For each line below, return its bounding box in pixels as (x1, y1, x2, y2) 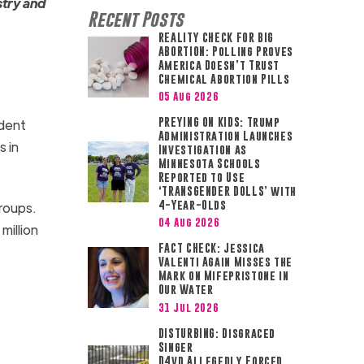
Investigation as (158, 143, 247, 157)
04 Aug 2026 (158, 215, 220, 229)
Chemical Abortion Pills (158, 71, 290, 85)
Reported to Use (158, 171, 245, 184)
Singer (158, 340, 193, 353)
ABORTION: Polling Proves (158, 44, 294, 58)
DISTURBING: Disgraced (158, 326, 276, 340)
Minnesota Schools (158, 157, 261, 171)
